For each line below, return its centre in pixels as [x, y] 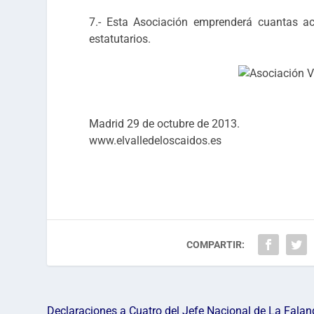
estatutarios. [120, 39]
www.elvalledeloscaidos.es [156, 141]
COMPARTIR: [216, 245]
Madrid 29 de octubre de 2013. [165, 124]
